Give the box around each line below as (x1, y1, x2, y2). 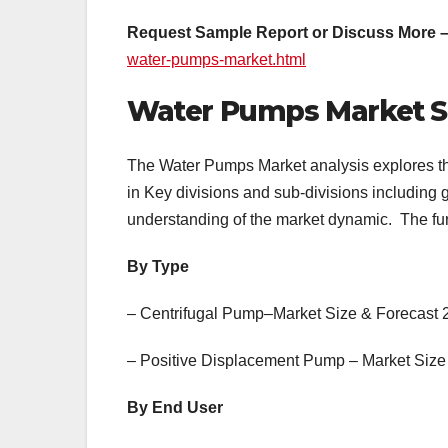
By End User (127, 398, 223, 416)
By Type (127, 257, 189, 275)
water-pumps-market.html (127, 51, 306, 69)
